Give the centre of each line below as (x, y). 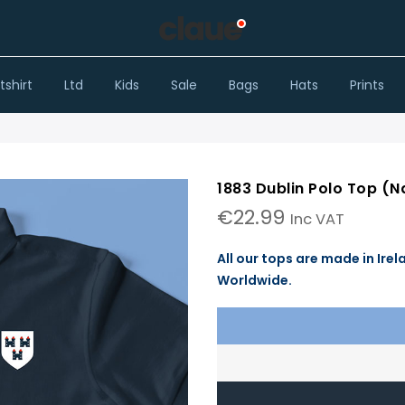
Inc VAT (317, 219)
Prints (367, 85)
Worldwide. (256, 280)
